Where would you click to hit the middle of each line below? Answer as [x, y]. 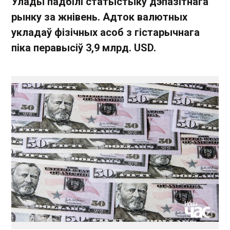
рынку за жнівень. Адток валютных [99, 17]
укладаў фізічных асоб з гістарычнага [106, 32]
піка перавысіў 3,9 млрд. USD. [84, 48]
